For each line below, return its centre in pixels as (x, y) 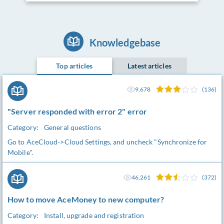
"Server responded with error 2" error (77, 111)
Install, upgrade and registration (94, 215)
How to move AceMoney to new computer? (86, 199)
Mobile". (20, 152)
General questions (72, 127)
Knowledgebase (125, 42)
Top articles (74, 66)
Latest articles (149, 66)
